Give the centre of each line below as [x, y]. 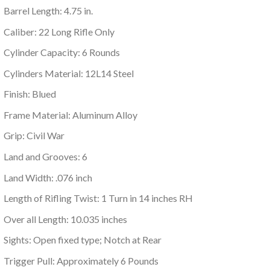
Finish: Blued [30, 94]
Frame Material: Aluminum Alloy [70, 115]
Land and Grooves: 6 [45, 157]
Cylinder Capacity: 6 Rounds [61, 52]
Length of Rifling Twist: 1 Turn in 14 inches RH [98, 198]
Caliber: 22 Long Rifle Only [59, 31]
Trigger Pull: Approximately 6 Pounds [81, 261]
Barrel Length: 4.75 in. [48, 10]
